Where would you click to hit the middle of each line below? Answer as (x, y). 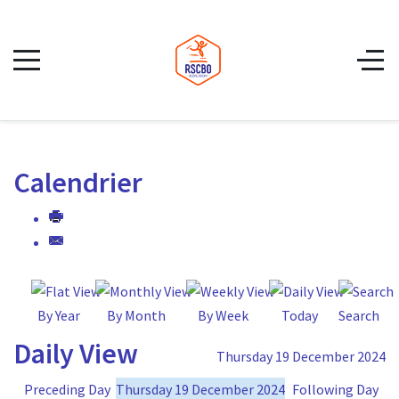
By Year (59, 315)
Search (359, 315)
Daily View (76, 354)
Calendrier (78, 183)
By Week (223, 315)
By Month (136, 315)
